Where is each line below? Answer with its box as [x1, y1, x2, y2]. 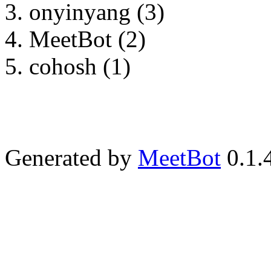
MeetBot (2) [29, 25, 146, 52]
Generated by [5, 144, 138, 171]
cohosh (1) [29, 53, 131, 79]
